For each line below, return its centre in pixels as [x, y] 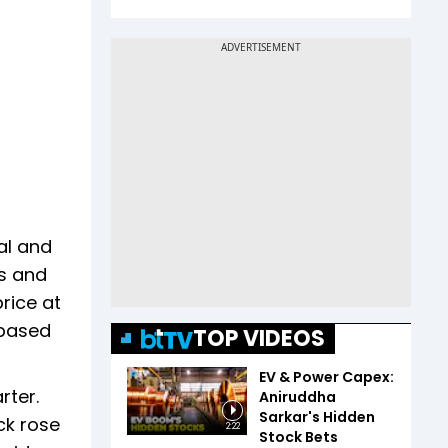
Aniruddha [297, 397]
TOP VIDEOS [259, 338]
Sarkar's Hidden [317, 417]
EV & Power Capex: [326, 377]
